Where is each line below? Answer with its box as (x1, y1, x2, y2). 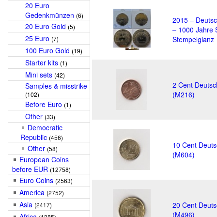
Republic (20, 132, 47, 142)
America (19, 187, 45, 197)
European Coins (19, 155, 69, 164)
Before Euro (25, 99, 62, 109)
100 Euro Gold (25, 46, 70, 55)
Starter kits (25, 58, 58, 67)
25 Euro (25, 33, 49, 43)
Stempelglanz (172, 34, 214, 44)
